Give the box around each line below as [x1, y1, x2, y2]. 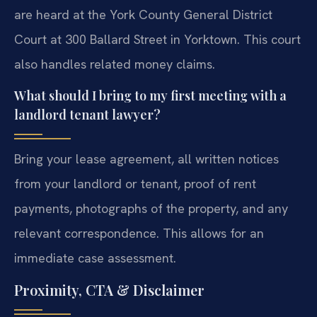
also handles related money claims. [14, 55, 215, 72]
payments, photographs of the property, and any [14, 200, 288, 217]
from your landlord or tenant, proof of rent [14, 175, 256, 192]
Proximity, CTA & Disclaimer [14, 280, 204, 300]
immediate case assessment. [14, 249, 176, 266]
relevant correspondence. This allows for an [14, 224, 264, 241]
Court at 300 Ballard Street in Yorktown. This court [14, 30, 301, 47]
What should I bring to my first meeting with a [14, 86, 287, 104]
